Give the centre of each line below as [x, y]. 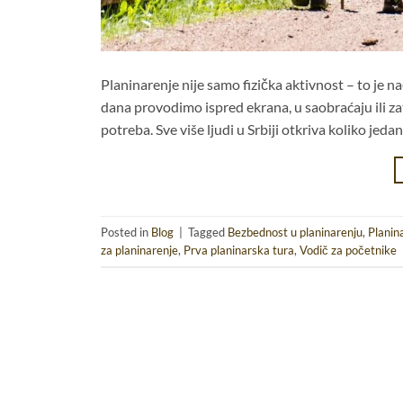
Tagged [208, 232]
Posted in [126, 232]
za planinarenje [139, 250]
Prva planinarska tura [239, 250]
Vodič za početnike [348, 250]
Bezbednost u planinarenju [295, 232]
